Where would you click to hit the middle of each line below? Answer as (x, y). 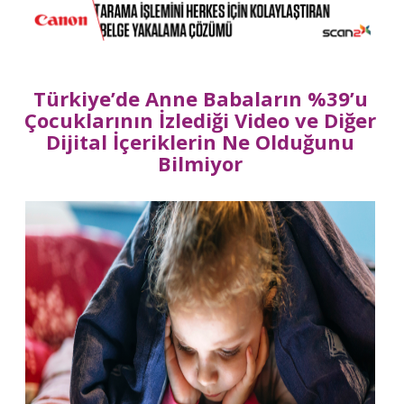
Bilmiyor (201, 164)
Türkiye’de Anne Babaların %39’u (200, 99)
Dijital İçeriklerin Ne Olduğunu (201, 142)
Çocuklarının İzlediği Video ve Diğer (201, 120)
